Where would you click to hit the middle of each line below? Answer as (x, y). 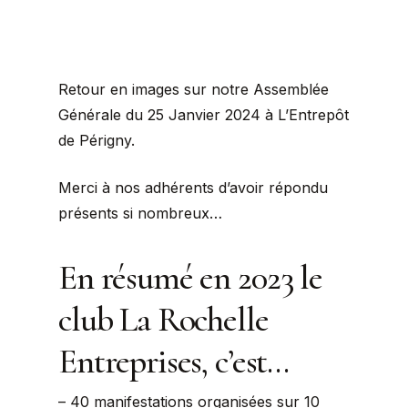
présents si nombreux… (140, 213)
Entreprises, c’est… (174, 362)
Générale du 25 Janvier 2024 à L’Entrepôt (204, 115)
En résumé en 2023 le (190, 278)
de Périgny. (97, 140)
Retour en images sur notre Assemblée (194, 89)
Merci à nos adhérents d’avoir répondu (193, 188)
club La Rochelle (163, 320)
